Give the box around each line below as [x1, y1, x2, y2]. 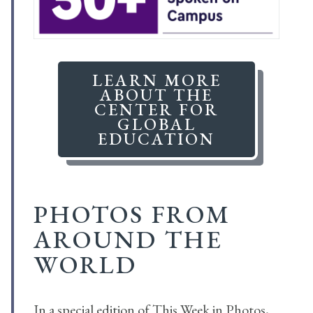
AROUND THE [34, 223, 223, 256]
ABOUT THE [100, 84, 213, 106]
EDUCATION [98, 128, 215, 150]
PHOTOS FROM [34, 198, 231, 231]
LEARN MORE [92, 69, 221, 92]
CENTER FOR [94, 99, 219, 121]
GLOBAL [117, 113, 196, 136]
